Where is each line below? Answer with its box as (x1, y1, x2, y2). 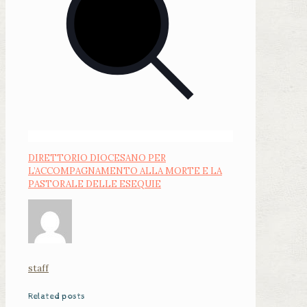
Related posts (28, 291, 85, 302)
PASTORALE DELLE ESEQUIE (28, 178, 161, 191)
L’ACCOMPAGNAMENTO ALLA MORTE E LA (28, 165, 222, 177)
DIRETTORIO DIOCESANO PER (28, 152, 166, 164)
